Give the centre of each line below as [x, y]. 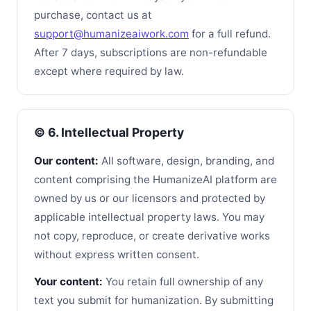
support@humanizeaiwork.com [111, 33]
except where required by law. [109, 71]
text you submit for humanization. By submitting [154, 301]
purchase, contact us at [93, 15]
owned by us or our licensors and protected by [150, 199]
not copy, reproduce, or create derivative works [152, 236]
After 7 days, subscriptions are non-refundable [151, 52]
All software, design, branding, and [186, 161]
